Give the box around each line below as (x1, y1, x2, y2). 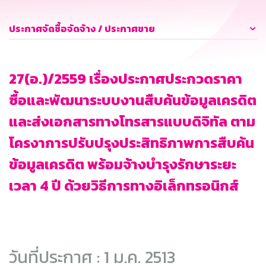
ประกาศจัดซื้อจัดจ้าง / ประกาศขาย (9, 21, 155, 36)
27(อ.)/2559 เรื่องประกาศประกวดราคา (9, 68, 242, 90)
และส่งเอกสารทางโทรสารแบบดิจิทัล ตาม (9, 111, 255, 132)
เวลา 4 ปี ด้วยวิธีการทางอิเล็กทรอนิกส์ (9, 175, 239, 197)
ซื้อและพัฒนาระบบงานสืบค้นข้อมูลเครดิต (9, 90, 256, 111)
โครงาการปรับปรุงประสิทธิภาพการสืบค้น (9, 132, 254, 154)
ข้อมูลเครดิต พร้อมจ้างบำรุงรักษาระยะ (9, 154, 236, 175)
